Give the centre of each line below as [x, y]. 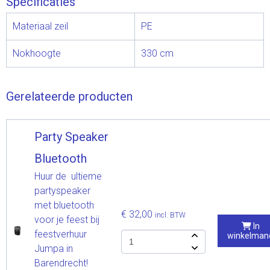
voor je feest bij [67, 219]
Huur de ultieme [68, 176]
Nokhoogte [37, 53]
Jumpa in [54, 248]
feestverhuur [61, 234]
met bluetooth [64, 205]
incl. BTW [170, 215]
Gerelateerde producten [69, 96]
